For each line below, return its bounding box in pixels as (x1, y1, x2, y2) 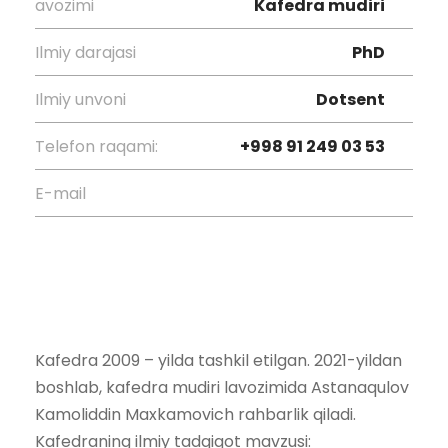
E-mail (35, 181, 86, 205)
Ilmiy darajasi (35, 40, 136, 64)
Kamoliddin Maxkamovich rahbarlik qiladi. (35, 402, 356, 426)
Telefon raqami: (35, 134, 158, 158)
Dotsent (316, 87, 385, 111)
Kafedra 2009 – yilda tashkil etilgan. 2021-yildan (35, 348, 402, 372)
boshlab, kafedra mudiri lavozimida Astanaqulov (35, 375, 409, 399)
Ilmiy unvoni (35, 87, 126, 111)
